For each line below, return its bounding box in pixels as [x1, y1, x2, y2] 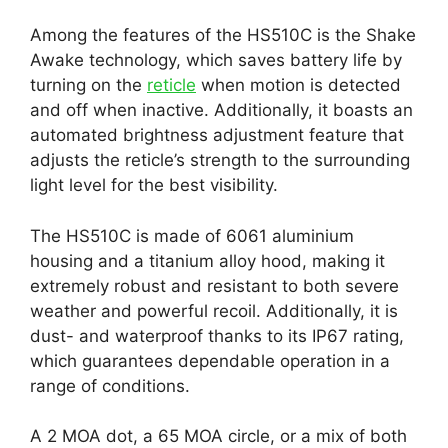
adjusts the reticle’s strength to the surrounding [30, 150, 410, 171]
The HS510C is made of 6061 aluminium [30, 225, 354, 246]
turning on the [30, 75, 147, 96]
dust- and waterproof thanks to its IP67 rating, [30, 325, 404, 346]
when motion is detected [196, 75, 401, 96]
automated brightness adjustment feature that [30, 125, 404, 146]
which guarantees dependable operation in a [30, 350, 390, 371]
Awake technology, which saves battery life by [30, 50, 402, 71]
